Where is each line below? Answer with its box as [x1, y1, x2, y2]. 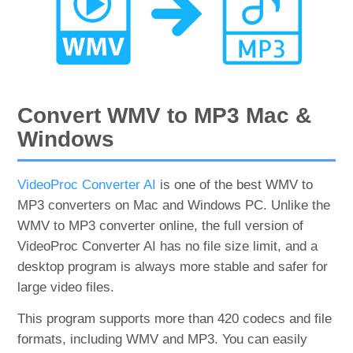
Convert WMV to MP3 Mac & [17, 102, 312, 128]
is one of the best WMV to [156, 176, 314, 192]
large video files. [17, 279, 115, 295]
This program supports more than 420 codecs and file [17, 310, 333, 326]
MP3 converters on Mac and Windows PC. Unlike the [17, 197, 331, 213]
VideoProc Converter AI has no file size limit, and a [17, 238, 318, 254]
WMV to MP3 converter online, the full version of [17, 217, 304, 233]
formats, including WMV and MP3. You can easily [17, 331, 308, 347]
